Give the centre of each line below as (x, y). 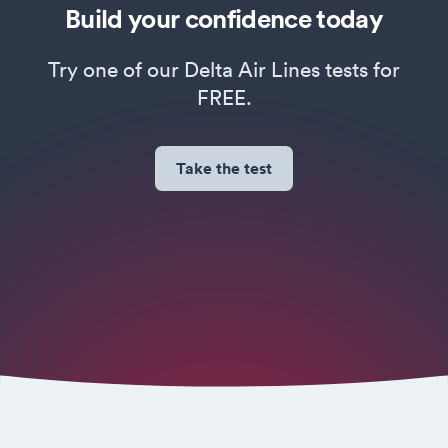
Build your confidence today (224, 18)
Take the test (224, 168)
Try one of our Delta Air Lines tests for (224, 69)
